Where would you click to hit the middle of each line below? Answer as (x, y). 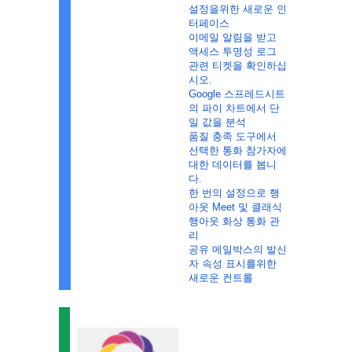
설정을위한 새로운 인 (237, 9)
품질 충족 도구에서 (232, 136)
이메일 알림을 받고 (232, 37)
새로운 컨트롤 (220, 278)
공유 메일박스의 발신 (237, 249)
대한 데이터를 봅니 (232, 165)
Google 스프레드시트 (236, 94)
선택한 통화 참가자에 (237, 150)
